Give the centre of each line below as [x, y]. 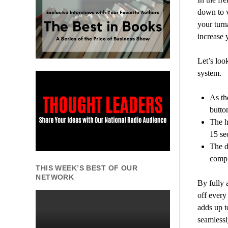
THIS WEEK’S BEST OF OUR [87, 168]
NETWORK [55, 177]
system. [209, 73]
